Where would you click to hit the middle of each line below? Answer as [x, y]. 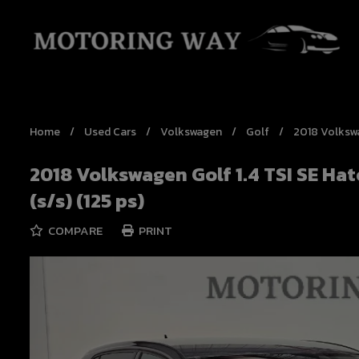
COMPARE [74, 230]
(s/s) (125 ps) [87, 201]
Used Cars [110, 132]
